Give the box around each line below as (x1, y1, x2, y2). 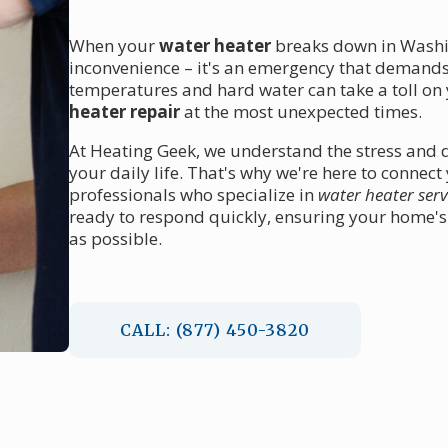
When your (68, 34, 159, 57)
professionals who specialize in (68, 183, 318, 206)
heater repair (68, 100, 180, 123)
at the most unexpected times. (179, 100, 422, 123)
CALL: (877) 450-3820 (119, 320, 310, 340)
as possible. (68, 227, 162, 250)
